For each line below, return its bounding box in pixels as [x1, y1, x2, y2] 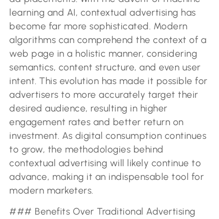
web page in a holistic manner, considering [9, 48, 197, 60]
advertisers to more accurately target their [9, 89, 198, 101]
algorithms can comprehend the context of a [9, 34, 207, 46]
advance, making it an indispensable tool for [9, 171, 204, 183]
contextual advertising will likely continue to [9, 157, 201, 169]
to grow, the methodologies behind [9, 144, 164, 155]
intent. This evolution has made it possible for [9, 75, 208, 87]
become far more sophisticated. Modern [9, 21, 188, 32]
